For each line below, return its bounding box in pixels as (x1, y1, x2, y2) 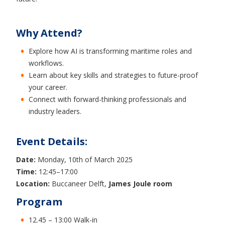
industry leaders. (29, 106, 81, 116)
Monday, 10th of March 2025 (36, 155, 133, 164)
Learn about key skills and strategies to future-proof (29, 70, 198, 80)
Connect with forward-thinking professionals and (29, 94, 186, 104)
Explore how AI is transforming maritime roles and (29, 46, 192, 56)
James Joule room (108, 179, 172, 188)
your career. (29, 82, 67, 92)
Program (16, 195, 62, 208)
